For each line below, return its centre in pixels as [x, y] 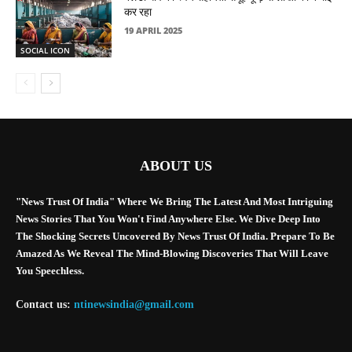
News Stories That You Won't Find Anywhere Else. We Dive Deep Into [168, 219]
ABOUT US [176, 166]
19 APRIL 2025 [154, 31]
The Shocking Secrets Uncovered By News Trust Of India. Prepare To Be [175, 236]
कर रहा [138, 12]
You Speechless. [50, 271]
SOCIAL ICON [45, 51]
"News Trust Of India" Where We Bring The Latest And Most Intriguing [174, 202]
